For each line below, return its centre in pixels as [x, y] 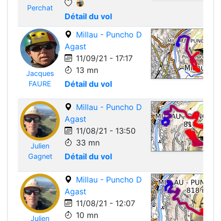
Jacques [40, 73]
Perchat [40, 8]
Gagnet [40, 156]
